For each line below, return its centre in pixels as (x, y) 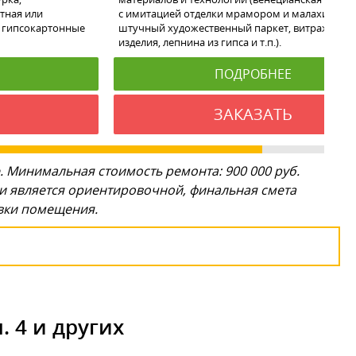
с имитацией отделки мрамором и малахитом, (234, 13)
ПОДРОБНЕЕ (253, 74)
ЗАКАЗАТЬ (253, 114)
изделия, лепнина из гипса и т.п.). (200, 42)
